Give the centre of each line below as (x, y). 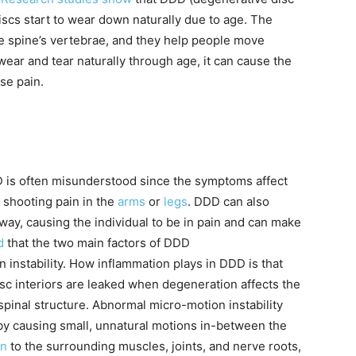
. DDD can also (228, 202)
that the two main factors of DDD (97, 243)
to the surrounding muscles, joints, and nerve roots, (154, 346)
